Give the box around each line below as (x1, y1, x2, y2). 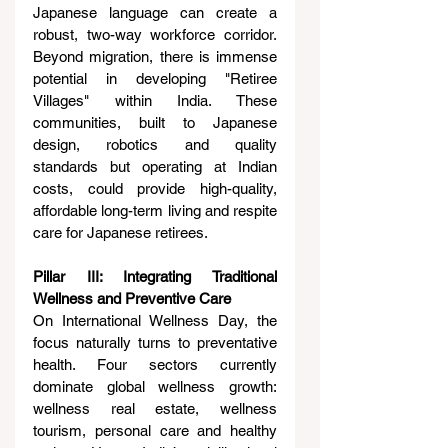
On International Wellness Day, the (33, 312, 277, 330)
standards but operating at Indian (33, 158, 277, 176)
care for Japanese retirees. (33, 224, 208, 242)
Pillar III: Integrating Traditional (33, 268, 277, 286)
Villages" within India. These (33, 92, 277, 110)
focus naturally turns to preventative (33, 334, 277, 352)
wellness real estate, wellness (33, 400, 277, 418)
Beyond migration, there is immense (33, 48, 277, 66)
